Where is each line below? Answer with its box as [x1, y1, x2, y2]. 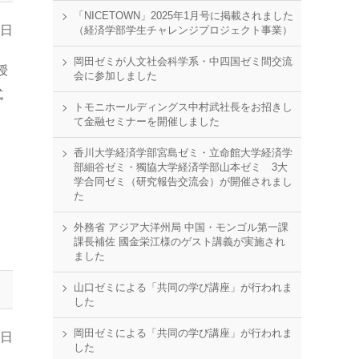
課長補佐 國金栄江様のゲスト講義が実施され [74, 236, 285, 248]
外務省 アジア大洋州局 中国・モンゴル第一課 [74, 221, 288, 233]
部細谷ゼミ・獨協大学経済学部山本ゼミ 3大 [74, 161, 288, 173]
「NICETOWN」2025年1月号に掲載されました [74, 10, 293, 22]
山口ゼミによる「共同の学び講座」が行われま [74, 281, 292, 293]
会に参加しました [74, 70, 157, 82]
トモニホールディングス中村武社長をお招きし [74, 101, 292, 113]
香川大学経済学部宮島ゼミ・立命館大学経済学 [74, 147, 292, 159]
